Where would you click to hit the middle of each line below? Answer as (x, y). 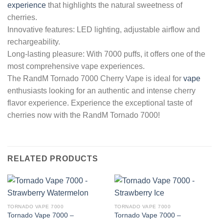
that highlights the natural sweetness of (114, 5)
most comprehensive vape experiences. (76, 66)
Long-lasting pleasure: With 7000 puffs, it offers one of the (106, 54)
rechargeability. (34, 42)
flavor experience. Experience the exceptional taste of (100, 103)
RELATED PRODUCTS (53, 158)
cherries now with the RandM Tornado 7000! (84, 115)
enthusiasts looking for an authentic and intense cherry (101, 91)
